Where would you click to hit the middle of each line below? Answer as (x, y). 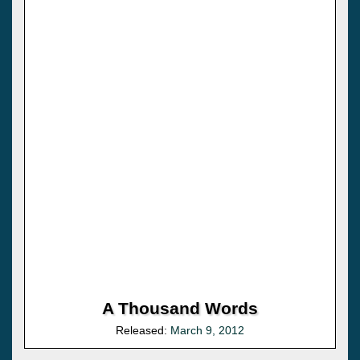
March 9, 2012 (207, 330)
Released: (143, 330)
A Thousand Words (180, 308)
